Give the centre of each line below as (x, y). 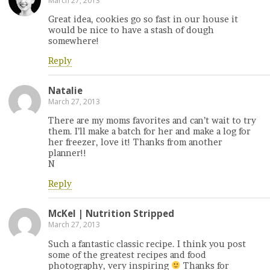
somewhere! (74, 41)
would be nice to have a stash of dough (131, 30)
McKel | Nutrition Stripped (111, 214)
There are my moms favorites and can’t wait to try (152, 121)
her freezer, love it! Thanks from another (135, 143)
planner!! (67, 153)
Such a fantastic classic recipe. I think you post (147, 244)
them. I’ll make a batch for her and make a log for (149, 132)
